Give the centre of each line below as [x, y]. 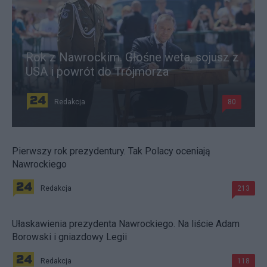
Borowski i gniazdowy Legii [69, 237]
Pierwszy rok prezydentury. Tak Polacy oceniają [111, 151]
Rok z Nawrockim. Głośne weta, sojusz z [132, 58]
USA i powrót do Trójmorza [97, 72]
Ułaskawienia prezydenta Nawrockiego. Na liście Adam [126, 224]
